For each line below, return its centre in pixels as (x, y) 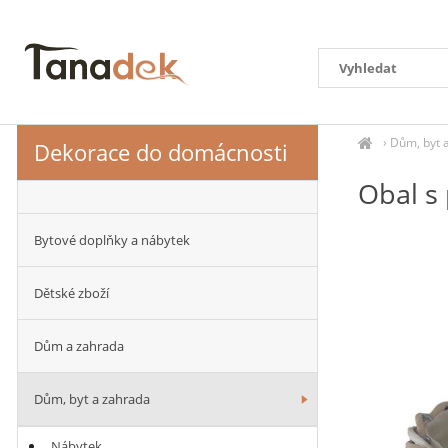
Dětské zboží (71, 293)
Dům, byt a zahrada (92, 399)
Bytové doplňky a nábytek (112, 240)
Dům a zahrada (79, 346)
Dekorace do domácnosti (161, 152)
